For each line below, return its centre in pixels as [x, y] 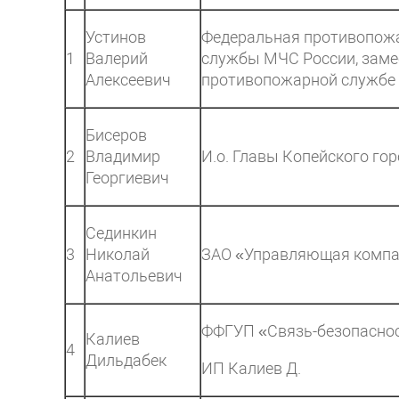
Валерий [117, 58]
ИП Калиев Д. [251, 368]
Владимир [123, 156]
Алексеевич [128, 80]
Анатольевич [134, 276]
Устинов [116, 37]
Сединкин [121, 233]
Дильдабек [126, 360]
